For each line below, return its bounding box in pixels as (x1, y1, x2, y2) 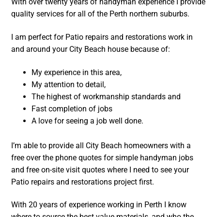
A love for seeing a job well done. (31, 116, 144, 125)
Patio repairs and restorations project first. (11, 177, 155, 186)
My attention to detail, (31, 79, 106, 89)
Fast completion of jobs (31, 104, 113, 113)
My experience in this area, (31, 67, 122, 77)
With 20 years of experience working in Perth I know (11, 200, 187, 210)
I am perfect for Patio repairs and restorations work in (11, 32, 193, 42)
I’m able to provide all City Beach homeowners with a (11, 140, 191, 150)
